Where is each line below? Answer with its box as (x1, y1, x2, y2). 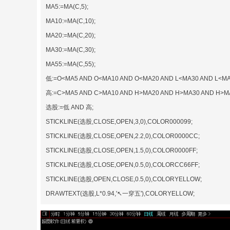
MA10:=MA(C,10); (46, 17, 95, 25)
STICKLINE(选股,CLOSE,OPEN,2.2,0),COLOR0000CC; (46, 132, 200, 140)
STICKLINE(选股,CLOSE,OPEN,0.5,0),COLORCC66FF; (46, 161, 200, 168)
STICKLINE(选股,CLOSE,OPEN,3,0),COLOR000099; (46, 118, 193, 125)
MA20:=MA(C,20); (46, 31, 95, 39)
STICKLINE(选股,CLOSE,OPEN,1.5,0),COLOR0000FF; (46, 146, 198, 154)
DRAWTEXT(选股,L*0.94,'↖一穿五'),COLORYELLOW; (46, 189, 195, 197)
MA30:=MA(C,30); (46, 46, 95, 53)
